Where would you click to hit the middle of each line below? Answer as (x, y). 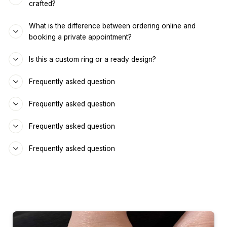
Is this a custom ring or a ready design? (92, 60)
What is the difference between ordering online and (112, 26)
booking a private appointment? (80, 37)
